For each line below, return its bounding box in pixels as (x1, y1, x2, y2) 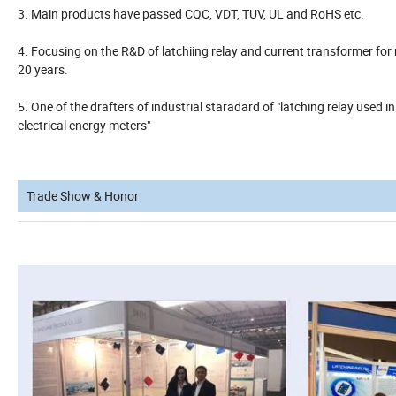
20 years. (18, 61, 68, 79)
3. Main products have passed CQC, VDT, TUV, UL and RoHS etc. (18, 5, 364, 23)
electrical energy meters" (18, 117, 150, 134)
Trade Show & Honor (27, 187, 139, 205)
